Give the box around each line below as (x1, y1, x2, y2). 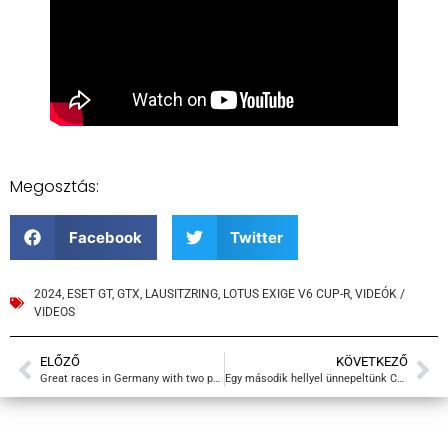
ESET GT (67, 287, 112, 302)
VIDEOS (34, 305, 75, 320)
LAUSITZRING (145, 287, 218, 302)
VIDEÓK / (355, 287, 405, 302)
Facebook (68, 227, 142, 247)
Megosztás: (10, 175, 99, 199)
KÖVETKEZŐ (336, 354, 408, 370)
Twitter (230, 227, 283, 247)
